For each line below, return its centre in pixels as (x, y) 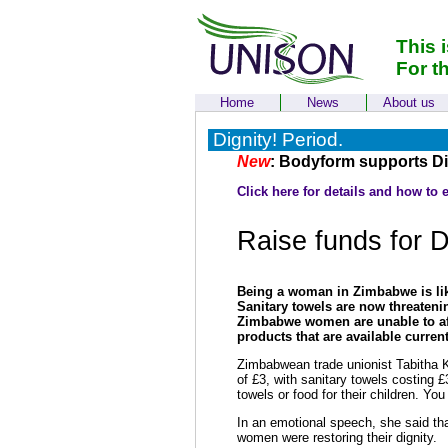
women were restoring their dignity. (336, 438)
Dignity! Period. (277, 139)
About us (409, 102)
